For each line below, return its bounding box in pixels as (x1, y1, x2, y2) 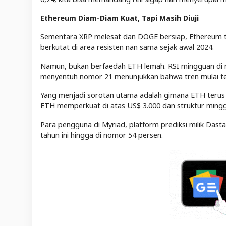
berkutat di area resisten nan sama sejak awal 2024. (40, 42, 214, 52)
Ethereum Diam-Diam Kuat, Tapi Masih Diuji (40, 13, 199, 23)
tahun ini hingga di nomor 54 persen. (40, 130, 163, 140)
